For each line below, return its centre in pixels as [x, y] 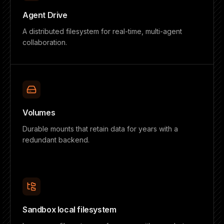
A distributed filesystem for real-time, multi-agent [102, 31]
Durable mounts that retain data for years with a [100, 129]
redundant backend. [56, 140]
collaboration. [45, 42]
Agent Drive [45, 15]
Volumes [39, 112]
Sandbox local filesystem [69, 209]
